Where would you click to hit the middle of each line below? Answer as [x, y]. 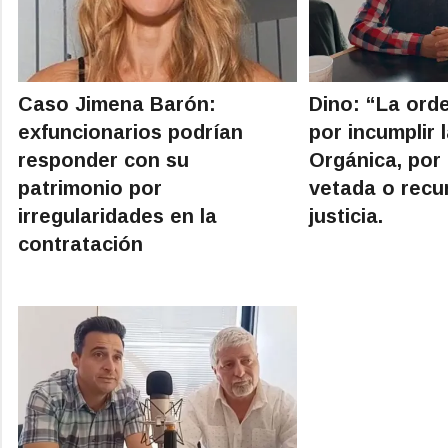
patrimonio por [90, 187]
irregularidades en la [117, 215]
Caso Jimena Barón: [117, 103]
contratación [80, 243]
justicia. [346, 215]
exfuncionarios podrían [130, 131]
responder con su [103, 159]
